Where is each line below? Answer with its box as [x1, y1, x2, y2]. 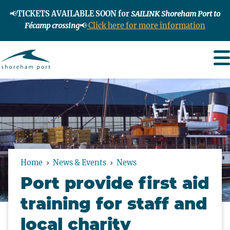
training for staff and [21, 193, 207, 214]
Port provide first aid [21, 172, 209, 193]
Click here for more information [87, 21, 205, 30]
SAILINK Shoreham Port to [131, 9, 220, 18]
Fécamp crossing [25, 21, 80, 30]
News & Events [53, 158, 108, 167]
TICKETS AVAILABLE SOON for [17, 9, 131, 18]
